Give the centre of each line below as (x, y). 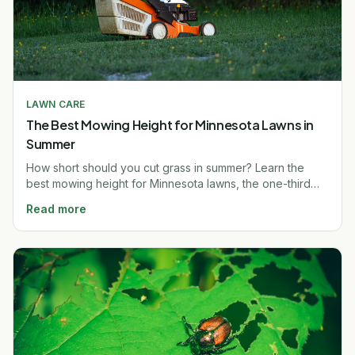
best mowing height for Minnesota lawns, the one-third (168, 183)
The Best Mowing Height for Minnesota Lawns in (170, 124)
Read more (56, 208)
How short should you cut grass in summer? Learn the (165, 167)
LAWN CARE (56, 104)
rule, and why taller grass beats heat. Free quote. (154, 199)
